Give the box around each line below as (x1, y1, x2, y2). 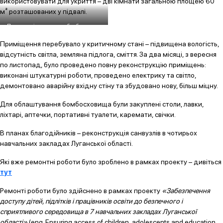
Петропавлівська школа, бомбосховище (6, 22, 102, 30)
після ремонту (36, 33, 72, 40)
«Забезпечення (162, 187, 210, 195)
